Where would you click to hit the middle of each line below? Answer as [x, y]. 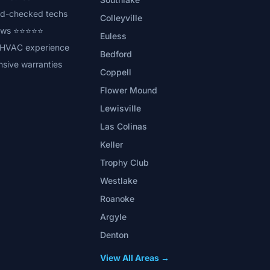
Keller [112, 144]
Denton [115, 235]
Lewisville [121, 108]
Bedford [116, 54]
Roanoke [118, 199]
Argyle [114, 217]
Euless [114, 36]
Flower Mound [129, 90]
